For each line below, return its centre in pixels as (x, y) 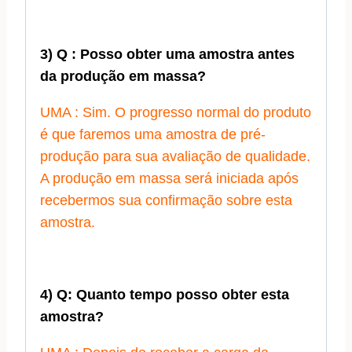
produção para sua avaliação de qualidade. (175, 157)
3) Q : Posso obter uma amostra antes (167, 55)
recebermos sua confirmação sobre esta (166, 201)
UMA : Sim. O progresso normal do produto (176, 113)
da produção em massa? (123, 77)
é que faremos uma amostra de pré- (153, 135)
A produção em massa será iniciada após (169, 179)
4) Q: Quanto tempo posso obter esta (165, 295)
